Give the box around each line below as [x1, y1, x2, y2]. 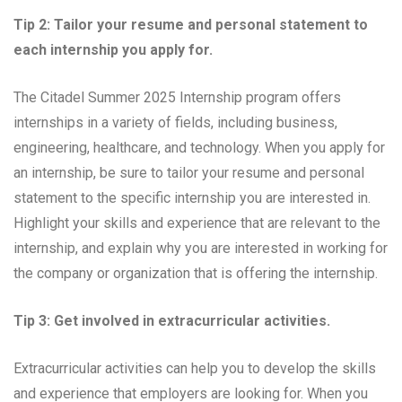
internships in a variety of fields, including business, [13, 114, 337, 132]
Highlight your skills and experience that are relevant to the [13, 214, 380, 232]
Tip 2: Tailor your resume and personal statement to [13, 16, 368, 34]
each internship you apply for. [13, 41, 213, 59]
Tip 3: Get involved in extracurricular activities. [13, 312, 330, 330]
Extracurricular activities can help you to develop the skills [13, 360, 376, 378]
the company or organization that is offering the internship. [13, 265, 378, 283]
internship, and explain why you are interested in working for [13, 240, 388, 258]
